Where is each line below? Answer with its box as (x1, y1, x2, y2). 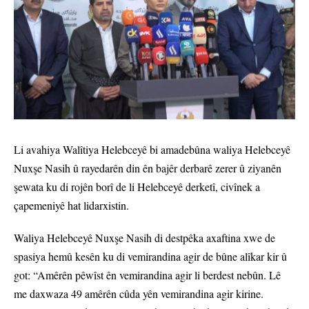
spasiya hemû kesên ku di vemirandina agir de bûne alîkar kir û (14, 249, 287, 264)
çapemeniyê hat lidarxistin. (14, 198, 129, 213)
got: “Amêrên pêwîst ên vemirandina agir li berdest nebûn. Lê (14, 268, 281, 283)
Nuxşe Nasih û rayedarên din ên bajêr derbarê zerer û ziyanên (14, 161, 281, 176)
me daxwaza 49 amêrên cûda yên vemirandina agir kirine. (14, 286, 263, 301)
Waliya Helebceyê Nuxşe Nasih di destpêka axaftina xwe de (14, 230, 275, 246)
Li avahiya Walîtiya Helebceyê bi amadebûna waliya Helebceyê (14, 142, 290, 157)
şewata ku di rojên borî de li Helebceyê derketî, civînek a (14, 179, 260, 195)
